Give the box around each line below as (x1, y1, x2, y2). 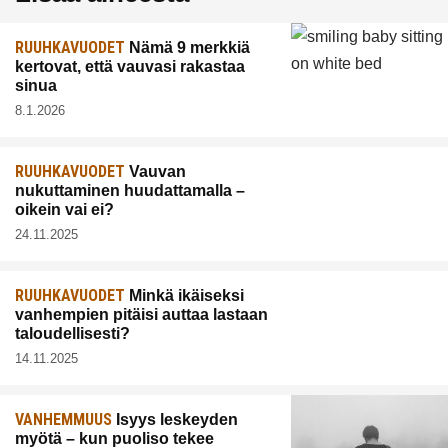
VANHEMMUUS (15, 410, 112, 430)
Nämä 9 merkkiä (125, 39, 250, 57)
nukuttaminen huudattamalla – (15, 182, 245, 200)
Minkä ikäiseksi (125, 287, 244, 305)
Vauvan (125, 163, 186, 181)
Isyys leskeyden (112, 411, 238, 429)
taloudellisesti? (15, 325, 130, 343)
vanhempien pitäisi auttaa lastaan (15, 306, 268, 324)
